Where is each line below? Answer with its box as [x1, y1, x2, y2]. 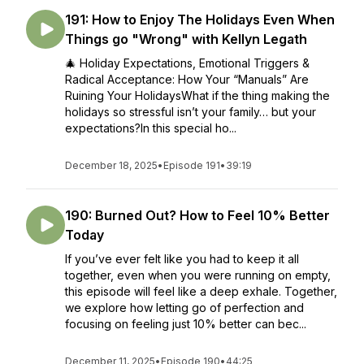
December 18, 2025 [65, 159, 158, 171]
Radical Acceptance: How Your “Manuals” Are [65, 72, 309, 86]
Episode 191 [163, 159, 220, 171]
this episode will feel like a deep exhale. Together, [65, 284, 337, 298]
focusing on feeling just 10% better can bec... [65, 317, 306, 331]
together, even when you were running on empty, [65, 268, 331, 282]
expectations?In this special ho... [65, 121, 236, 135]
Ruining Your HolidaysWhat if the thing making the [65, 89, 330, 102]
